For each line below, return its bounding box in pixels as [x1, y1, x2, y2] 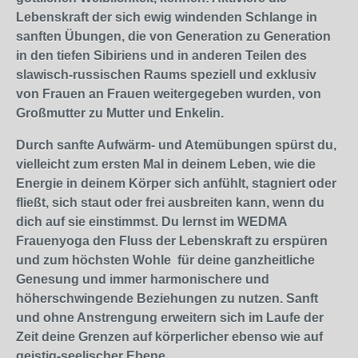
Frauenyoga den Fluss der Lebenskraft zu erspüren [16, 234, 328, 248]
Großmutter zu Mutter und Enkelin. [16, 106, 224, 120]
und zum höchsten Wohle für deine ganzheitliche [16, 253, 315, 267]
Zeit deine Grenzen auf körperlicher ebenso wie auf [16, 330, 323, 344]
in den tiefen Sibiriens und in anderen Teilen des [16, 49, 307, 62]
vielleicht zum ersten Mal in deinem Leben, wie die [16, 157, 316, 171]
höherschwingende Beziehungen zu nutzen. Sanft [16, 292, 318, 305]
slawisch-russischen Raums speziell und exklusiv [16, 68, 316, 82]
